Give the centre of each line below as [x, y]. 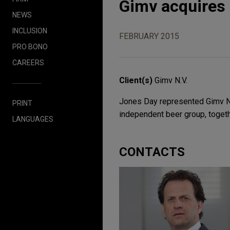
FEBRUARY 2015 [149, 36]
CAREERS [28, 62]
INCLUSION [30, 31]
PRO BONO [30, 46]
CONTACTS [152, 152]
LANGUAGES [33, 119]
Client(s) [137, 81]
